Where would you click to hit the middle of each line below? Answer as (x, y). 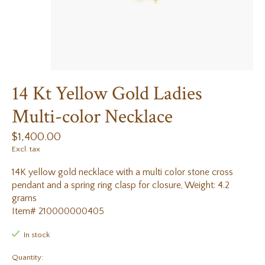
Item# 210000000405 (58, 211)
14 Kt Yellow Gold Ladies (107, 94)
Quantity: (28, 257)
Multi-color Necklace (92, 117)
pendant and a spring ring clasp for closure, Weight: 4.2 (121, 185)
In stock (36, 235)
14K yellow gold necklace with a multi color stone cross (122, 172)
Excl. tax (26, 149)
